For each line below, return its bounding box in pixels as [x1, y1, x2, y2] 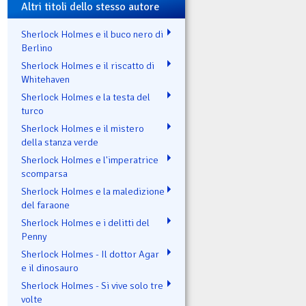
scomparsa [21, 167, 68, 180]
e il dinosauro [21, 261, 79, 274]
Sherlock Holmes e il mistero [21, 122, 144, 135]
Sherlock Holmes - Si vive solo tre [21, 279, 163, 292]
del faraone [21, 198, 70, 211]
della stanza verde [21, 135, 98, 148]
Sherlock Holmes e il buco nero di [21, 27, 163, 40]
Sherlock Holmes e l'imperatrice [21, 153, 158, 166]
